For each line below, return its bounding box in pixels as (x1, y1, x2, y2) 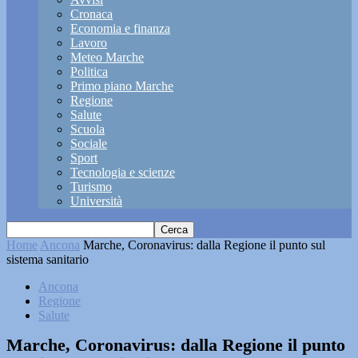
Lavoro (70, 36, 107, 50)
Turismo (70, 180, 112, 193)
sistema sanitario (6, 253, 89, 266)
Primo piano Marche (70, 79, 173, 93)
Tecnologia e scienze (70, 165, 175, 179)
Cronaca (70, 7, 113, 21)
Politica (70, 65, 108, 78)
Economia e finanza (70, 22, 170, 35)
